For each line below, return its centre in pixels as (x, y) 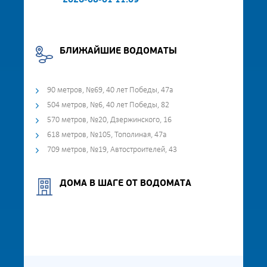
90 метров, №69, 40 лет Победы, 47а (110, 90)
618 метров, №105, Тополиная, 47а (107, 135)
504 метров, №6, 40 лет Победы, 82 (108, 105)
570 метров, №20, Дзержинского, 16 (109, 120)
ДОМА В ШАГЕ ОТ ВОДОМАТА (125, 184)
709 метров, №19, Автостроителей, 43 (112, 150)
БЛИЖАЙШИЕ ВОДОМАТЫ (118, 52)
